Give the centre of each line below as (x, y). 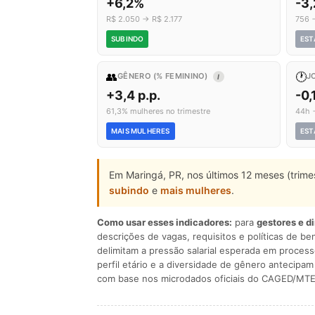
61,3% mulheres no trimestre (158, 111)
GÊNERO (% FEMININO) (164, 76)
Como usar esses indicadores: (165, 222)
